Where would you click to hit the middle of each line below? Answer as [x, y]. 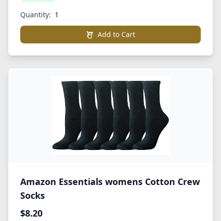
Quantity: [36, 15]
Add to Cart [116, 34]
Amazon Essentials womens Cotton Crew [110, 182]
